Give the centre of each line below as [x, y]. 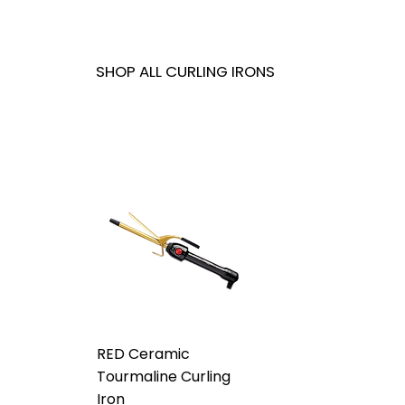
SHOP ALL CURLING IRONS [186, 71]
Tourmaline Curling [164, 377]
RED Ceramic [144, 354]
